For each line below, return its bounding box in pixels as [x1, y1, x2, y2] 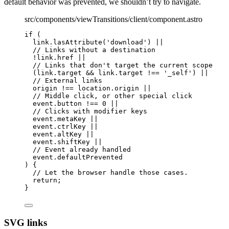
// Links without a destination [33, 46, 155, 54]
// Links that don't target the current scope [33, 61, 213, 70]
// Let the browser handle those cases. [33, 169, 188, 177]
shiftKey [57, 138, 90, 146]
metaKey [57, 115, 86, 123]
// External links [33, 77, 102, 85]
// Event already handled [33, 146, 131, 154]
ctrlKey [57, 123, 86, 131]
